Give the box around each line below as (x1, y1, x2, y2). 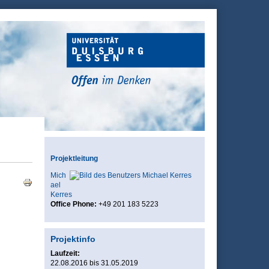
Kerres (50, 190, 72, 199)
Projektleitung (50, 154, 98, 163)
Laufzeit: (50, 249, 80, 258)
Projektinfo (50, 234, 95, 244)
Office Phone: (50, 200, 98, 208)
